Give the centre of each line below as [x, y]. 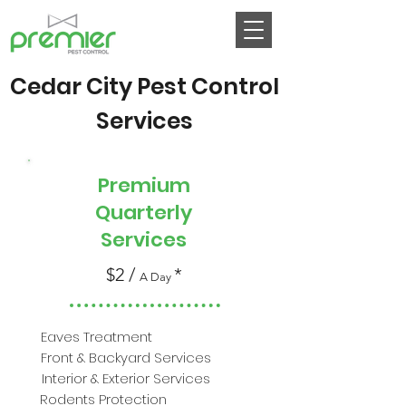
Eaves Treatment [97, 337]
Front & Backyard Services [126, 358]
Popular [36, 184]
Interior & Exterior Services [126, 378]
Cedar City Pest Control [144, 87]
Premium [144, 185]
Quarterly [144, 213]
